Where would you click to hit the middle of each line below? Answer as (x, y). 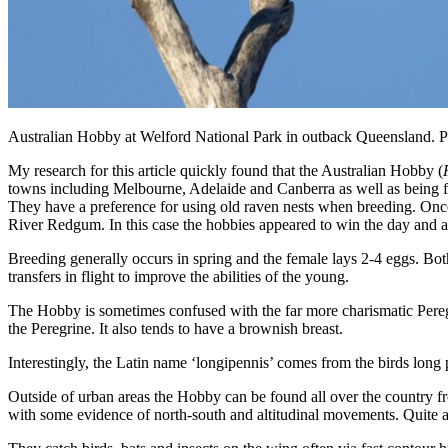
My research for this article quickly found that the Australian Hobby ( (225, 171)
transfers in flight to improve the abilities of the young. (178, 277)
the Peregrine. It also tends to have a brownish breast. (175, 329)
